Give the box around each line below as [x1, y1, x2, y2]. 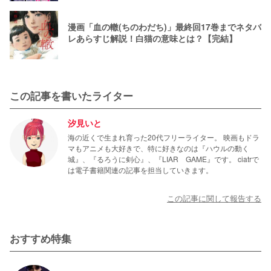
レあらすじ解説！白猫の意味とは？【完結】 [68, 31, 237, 44]
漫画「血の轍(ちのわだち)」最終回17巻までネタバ [68, 20, 261, 33]
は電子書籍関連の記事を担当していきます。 [68, 164, 213, 175]
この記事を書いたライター [10, 88, 133, 103]
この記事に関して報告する [167, 192, 261, 204]
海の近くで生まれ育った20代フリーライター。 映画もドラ [68, 131, 260, 142]
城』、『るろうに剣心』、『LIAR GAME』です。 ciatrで [68, 153, 259, 164]
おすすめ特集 [10, 230, 71, 246]
